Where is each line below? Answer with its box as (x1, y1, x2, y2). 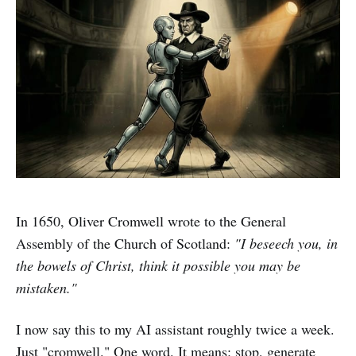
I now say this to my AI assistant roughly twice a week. (16, 319, 335, 339)
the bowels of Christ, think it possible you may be (16, 255, 300, 275)
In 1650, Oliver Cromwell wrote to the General (16, 211, 286, 230)
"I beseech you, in (234, 233, 338, 253)
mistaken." (16, 277, 77, 297)
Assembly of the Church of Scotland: (16, 233, 234, 253)
